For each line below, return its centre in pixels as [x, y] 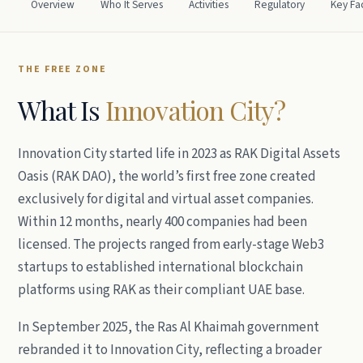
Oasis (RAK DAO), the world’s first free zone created [167, 177]
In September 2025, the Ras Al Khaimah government [169, 327]
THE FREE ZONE [62, 69]
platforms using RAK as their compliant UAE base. [161, 290]
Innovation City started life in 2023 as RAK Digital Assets [179, 154]
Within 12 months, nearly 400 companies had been [162, 222]
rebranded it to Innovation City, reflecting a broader [170, 350]
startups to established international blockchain [160, 267]
